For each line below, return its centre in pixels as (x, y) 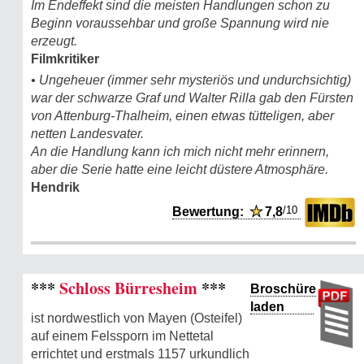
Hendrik (55, 187)
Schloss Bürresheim (128, 288)
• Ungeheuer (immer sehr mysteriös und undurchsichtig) (191, 80)
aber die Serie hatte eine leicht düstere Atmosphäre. (180, 169)
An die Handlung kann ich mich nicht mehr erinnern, (180, 151)
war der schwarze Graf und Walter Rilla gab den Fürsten (192, 97)
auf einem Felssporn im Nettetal (122, 336)
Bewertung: (211, 211)
